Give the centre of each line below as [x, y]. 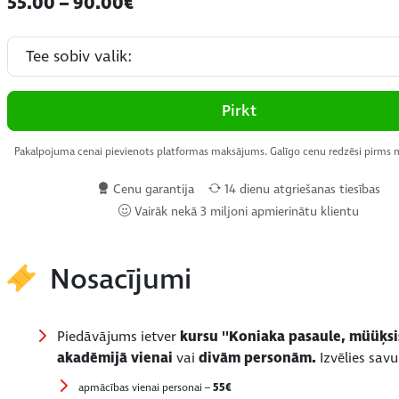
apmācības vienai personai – [146, 387]
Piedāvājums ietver [118, 336]
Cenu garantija [152, 189]
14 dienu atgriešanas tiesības [301, 189]
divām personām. [259, 358]
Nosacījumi [120, 280]
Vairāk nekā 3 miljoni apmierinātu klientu [245, 211]
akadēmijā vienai [117, 358]
